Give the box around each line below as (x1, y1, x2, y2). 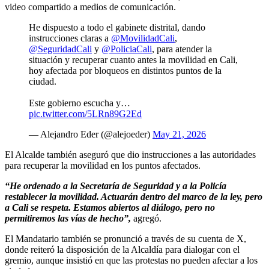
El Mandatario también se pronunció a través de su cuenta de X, (5, 233, 246, 244)
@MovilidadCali (111, 32, 175, 43)
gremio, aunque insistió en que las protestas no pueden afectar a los (5, 255, 258, 265)
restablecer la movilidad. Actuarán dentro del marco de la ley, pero (5, 191, 262, 202)
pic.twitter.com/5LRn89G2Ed (29, 108, 142, 119)
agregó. (133, 213, 162, 223)
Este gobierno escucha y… (29, 97, 130, 108)
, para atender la (152, 43, 212, 54)
